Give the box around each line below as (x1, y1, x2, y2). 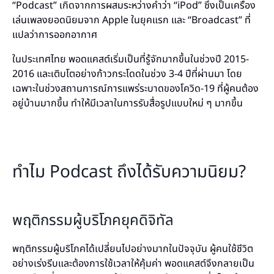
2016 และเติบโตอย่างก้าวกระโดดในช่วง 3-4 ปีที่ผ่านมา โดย (12, 67, 242, 81)
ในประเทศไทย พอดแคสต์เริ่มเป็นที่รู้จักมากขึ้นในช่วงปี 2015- (12, 52, 249, 67)
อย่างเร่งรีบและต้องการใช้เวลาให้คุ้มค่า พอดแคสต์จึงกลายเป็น (12, 256, 254, 271)
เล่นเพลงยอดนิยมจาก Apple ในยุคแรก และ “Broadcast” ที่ (12, 13, 251, 28)
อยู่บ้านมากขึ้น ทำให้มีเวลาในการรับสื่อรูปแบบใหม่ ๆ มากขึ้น (12, 96, 243, 111)
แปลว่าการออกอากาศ (12, 28, 100, 42)
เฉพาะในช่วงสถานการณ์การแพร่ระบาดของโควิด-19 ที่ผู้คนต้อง (12, 81, 259, 96)
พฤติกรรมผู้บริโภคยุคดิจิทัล (12, 210, 174, 232)
